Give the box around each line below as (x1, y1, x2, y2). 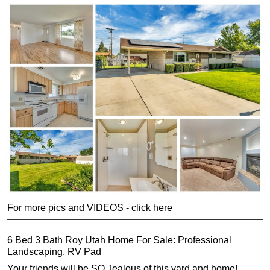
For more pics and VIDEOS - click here (7, 202, 172, 213)
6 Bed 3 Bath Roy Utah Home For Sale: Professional (7, 234, 231, 245)
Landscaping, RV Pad (7, 246, 101, 257)
